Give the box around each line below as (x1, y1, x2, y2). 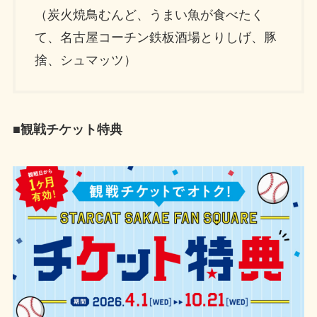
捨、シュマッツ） (34, 52, 137, 67)
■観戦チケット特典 (12, 122, 122, 137)
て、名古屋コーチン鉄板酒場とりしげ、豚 (34, 30, 277, 45)
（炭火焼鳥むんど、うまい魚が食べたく (34, 7, 264, 22)
